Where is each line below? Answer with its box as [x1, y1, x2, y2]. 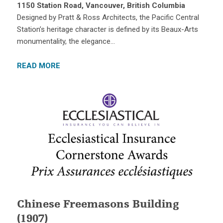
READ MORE [16, 61, 60, 70]
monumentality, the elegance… [16, 36, 115, 46]
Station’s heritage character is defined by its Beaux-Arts [16, 24, 198, 34]
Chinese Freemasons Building [16, 200, 179, 211]
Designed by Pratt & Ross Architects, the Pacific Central [16, 12, 199, 22]
